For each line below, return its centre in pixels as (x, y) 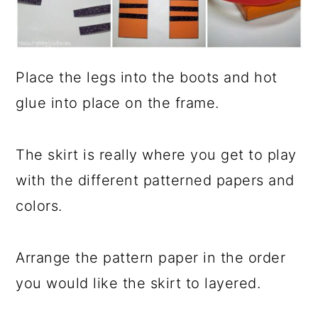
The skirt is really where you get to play (156, 155)
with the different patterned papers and (155, 181)
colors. (39, 206)
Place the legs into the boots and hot (147, 78)
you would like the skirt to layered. (138, 284)
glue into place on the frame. (117, 103)
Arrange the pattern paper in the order (151, 258)
